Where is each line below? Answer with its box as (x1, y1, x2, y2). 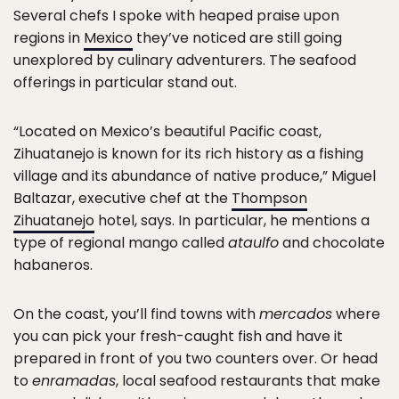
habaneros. (13, 254, 93, 275)
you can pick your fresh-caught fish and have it (13, 325, 343, 346)
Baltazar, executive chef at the (13, 187, 232, 208)
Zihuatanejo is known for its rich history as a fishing (13, 142, 363, 164)
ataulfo (228, 232, 279, 253)
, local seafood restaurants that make (116, 370, 380, 391)
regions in (13, 27, 84, 48)
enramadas (32, 370, 116, 391)
